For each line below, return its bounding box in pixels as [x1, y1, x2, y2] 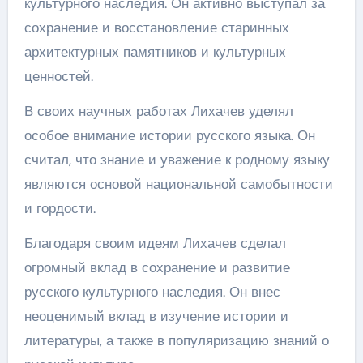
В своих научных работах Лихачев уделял [23, 102, 293, 120]
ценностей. [23, 67, 93, 85]
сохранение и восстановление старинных [23, 19, 289, 36]
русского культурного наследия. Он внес [23, 283, 280, 301]
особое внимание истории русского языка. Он [23, 126, 315, 144]
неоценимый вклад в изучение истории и [23, 307, 288, 325]
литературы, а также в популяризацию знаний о [23, 331, 329, 349]
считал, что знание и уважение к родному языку [23, 151, 330, 169]
